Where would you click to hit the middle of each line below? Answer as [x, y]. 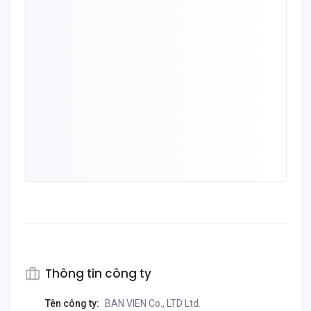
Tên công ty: [72, 303]
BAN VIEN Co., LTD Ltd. [152, 303]
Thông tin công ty [98, 274]
